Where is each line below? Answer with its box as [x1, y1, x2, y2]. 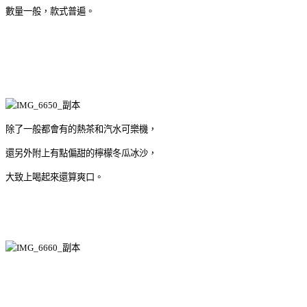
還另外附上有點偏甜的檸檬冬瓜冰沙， [5, 147, 157, 158]
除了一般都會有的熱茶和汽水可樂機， [5, 123, 157, 134]
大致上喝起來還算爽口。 [5, 171, 103, 182]
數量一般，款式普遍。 [5, 5, 95, 16]
